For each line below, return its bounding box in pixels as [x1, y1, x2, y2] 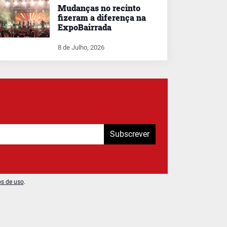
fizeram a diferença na [58, 12, 146, 23]
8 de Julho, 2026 [58, 43, 104, 51]
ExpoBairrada [58, 21, 111, 32]
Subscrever [110, 129, 149, 139]
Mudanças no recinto [58, 2, 140, 13]
